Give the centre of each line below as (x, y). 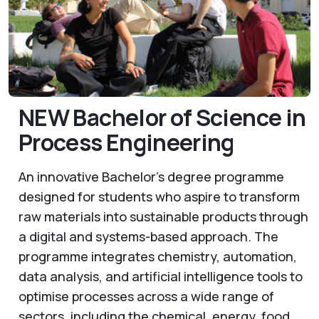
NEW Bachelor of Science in (162, 118)
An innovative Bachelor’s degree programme (151, 177)
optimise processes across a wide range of (146, 297)
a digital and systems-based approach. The (148, 237)
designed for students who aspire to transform (159, 197)
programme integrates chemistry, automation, (158, 257)
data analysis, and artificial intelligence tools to (161, 277)
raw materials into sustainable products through (163, 217)
